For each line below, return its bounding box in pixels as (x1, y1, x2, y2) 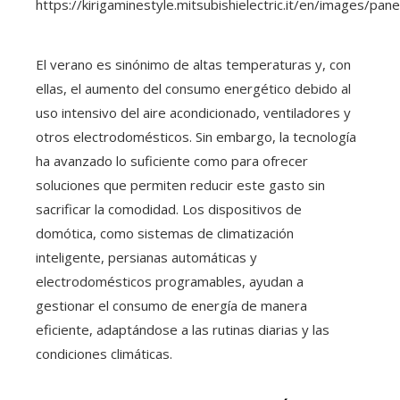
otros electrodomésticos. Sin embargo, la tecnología (36, 128, 356, 146)
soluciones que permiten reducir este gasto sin (36, 176, 325, 195)
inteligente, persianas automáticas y (36, 248, 257, 267)
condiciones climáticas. (36, 345, 172, 363)
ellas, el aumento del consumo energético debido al (36, 79, 351, 98)
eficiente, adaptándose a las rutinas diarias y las (36, 321, 329, 339)
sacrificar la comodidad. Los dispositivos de (36, 200, 302, 219)
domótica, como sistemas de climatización (36, 224, 294, 243)
